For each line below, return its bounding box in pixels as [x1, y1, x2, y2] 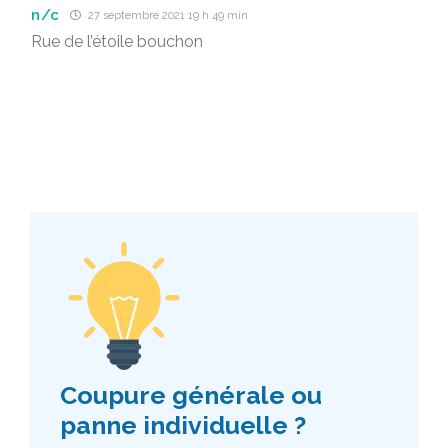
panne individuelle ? [60, 410, 306, 440]
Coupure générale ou [60, 380, 322, 410]
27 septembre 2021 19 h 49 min [85, 9, 249, 22]
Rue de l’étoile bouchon [31, 32, 203, 51]
